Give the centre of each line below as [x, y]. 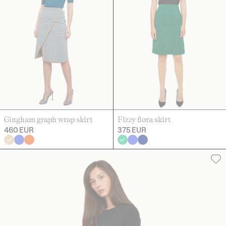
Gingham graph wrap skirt [48, 119]
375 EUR [132, 130]
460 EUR [19, 130]
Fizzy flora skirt [144, 119]
